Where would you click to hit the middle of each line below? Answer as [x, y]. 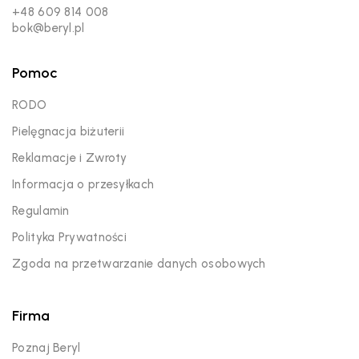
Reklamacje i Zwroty [70, 157]
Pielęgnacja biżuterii [69, 131]
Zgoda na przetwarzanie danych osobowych [139, 263]
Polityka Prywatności [69, 237]
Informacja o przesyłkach [83, 184]
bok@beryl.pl [48, 28]
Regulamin [41, 210]
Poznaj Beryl [46, 347]
